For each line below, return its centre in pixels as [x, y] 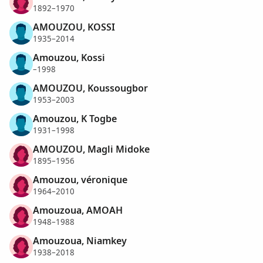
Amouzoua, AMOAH [78, 210]
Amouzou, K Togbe [75, 118]
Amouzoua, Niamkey [80, 240]
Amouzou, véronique [80, 179]
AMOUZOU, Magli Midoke [91, 149]
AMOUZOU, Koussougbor [90, 88]
